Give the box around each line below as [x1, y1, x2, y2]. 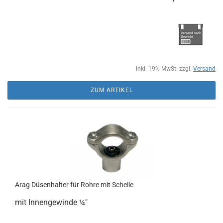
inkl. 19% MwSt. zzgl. [136, 65, 193, 72]
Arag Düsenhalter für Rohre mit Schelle [15, 181, 133, 189]
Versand [193, 65, 216, 72]
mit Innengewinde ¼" [15, 198, 88, 207]
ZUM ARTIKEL [90, 87, 133, 94]
